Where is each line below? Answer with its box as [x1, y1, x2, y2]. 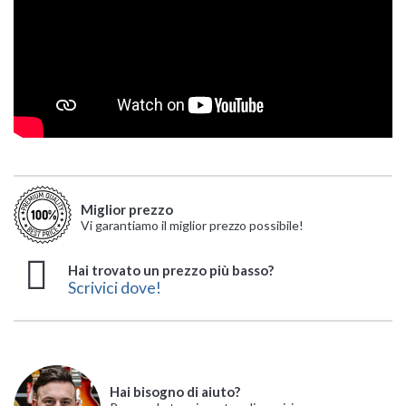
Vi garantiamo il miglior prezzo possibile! [81, 217, 304, 233]
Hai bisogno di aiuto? [110, 383, 240, 400]
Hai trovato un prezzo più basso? [68, 261, 274, 278]
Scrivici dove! [68, 277, 161, 297]
